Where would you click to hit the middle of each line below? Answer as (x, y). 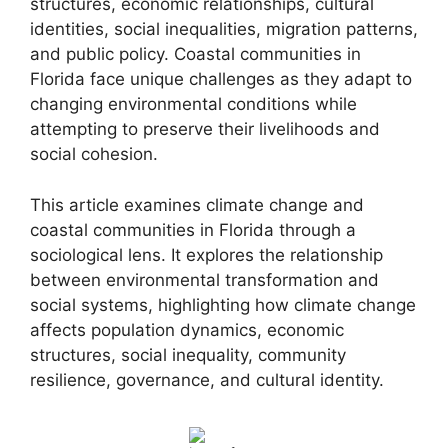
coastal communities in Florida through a (193, 229)
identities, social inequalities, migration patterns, (224, 29)
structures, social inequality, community (188, 354)
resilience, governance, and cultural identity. (207, 379)
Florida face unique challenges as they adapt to (221, 79)
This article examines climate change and (197, 204)
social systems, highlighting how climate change (223, 304)
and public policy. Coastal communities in (195, 54)
